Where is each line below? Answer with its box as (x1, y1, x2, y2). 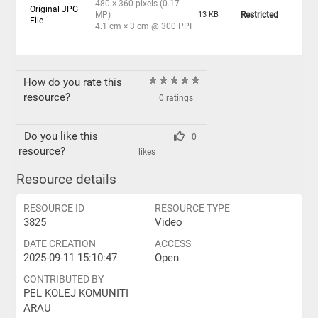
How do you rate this (23, 76, 122, 89)
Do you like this (18, 130, 98, 143)
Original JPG (29, 4, 78, 14)
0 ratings (158, 93, 193, 103)
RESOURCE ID (23, 202, 84, 214)
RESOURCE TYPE (154, 202, 230, 214)
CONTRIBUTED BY (23, 273, 104, 285)
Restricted (240, 10, 278, 20)
